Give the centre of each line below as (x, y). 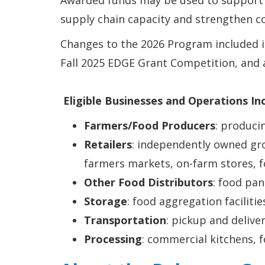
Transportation (125, 220)
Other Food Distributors (148, 182)
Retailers (108, 144)
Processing (113, 239)
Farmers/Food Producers (150, 125)
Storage (106, 201)
